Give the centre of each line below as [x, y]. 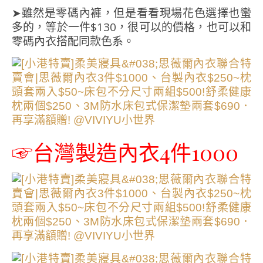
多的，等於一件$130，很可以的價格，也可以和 [131, 27]
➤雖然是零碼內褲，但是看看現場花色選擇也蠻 [131, 13]
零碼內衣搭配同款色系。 [73, 41]
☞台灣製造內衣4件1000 [125, 152]
